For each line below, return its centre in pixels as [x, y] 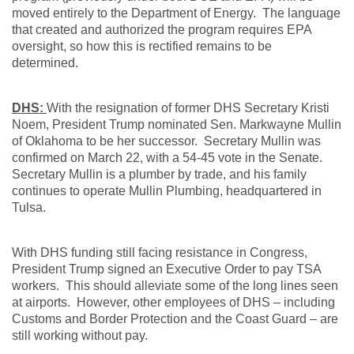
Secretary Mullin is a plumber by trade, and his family [159, 175]
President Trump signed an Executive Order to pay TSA [166, 269]
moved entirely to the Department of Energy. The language [176, 13]
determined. [47, 63]
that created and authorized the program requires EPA [162, 30]
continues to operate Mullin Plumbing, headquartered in [167, 191]
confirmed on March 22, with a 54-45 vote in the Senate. [169, 158]
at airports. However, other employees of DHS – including [173, 303]
